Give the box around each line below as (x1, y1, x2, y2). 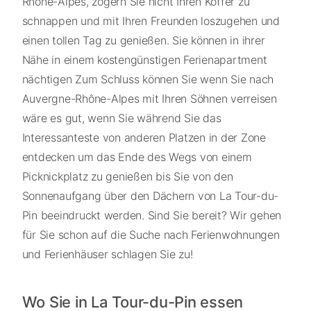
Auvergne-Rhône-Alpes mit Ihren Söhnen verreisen (22, 91, 277, 106)
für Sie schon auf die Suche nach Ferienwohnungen (22, 227, 280, 242)
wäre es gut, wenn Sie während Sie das (22, 110, 221, 125)
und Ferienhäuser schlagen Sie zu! (22, 246, 193, 261)
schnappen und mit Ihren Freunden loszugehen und (22, 13, 280, 28)
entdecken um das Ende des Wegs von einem (22, 149, 252, 164)
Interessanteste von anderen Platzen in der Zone (22, 130, 266, 144)
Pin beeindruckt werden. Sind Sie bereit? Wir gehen (22, 208, 281, 222)
